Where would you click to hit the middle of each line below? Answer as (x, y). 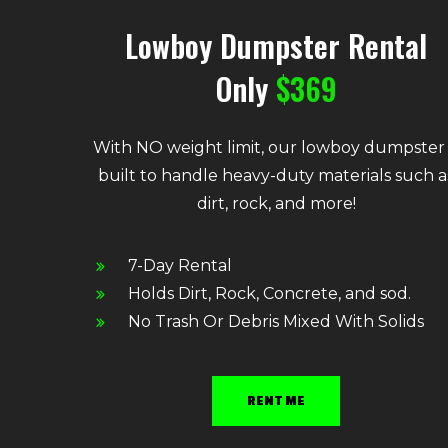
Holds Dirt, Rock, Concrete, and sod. (270, 293)
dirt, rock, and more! (276, 203)
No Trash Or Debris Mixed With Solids (276, 321)
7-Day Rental (180, 265)
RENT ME (276, 400)
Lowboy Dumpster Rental (276, 45)
